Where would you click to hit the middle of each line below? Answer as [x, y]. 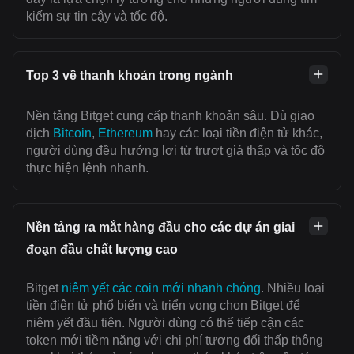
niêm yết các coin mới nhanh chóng [161, 288]
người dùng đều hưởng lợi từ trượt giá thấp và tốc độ [175, 150]
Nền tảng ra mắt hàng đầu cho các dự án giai [160, 227]
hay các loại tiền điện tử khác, [237, 133]
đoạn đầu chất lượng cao [102, 249]
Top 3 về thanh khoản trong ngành [130, 75]
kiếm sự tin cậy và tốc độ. [97, 16]
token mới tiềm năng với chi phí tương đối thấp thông [175, 340]
